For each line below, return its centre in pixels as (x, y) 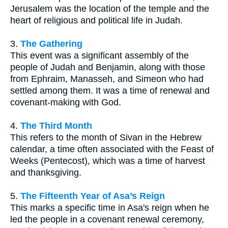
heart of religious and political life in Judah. (96, 21)
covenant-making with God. (66, 103)
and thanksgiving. (46, 173)
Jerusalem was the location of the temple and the (110, 9)
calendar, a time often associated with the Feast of (112, 149)
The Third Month (56, 126)
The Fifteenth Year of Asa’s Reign (93, 196)
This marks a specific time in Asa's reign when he (110, 208)
